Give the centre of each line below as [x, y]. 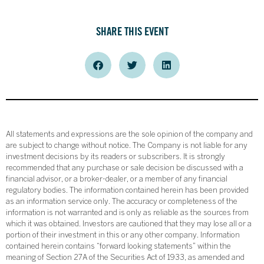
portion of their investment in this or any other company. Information [123, 236]
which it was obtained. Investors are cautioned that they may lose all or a [129, 225]
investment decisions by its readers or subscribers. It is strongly [115, 158]
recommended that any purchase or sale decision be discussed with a [125, 169]
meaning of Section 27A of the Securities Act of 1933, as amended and [125, 258]
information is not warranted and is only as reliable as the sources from [127, 214]
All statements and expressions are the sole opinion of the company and [129, 135]
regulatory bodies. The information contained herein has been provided [127, 191]
